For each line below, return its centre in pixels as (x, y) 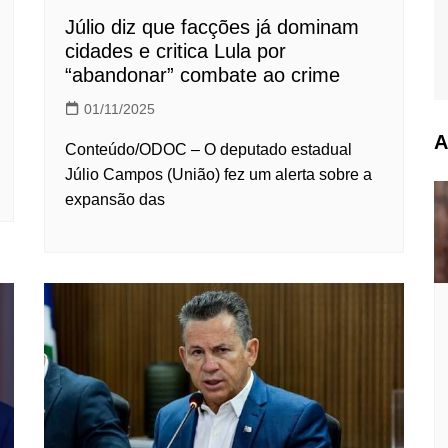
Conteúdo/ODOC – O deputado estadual (208, 149)
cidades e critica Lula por (175, 50)
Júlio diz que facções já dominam (212, 26)
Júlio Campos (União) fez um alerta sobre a (218, 174)
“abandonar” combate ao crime (202, 74)
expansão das (115, 199)
